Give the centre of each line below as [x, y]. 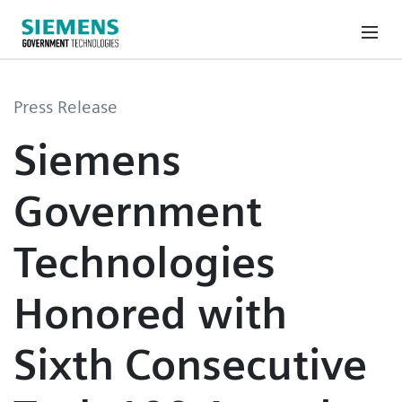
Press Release [66, 107]
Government [138, 210]
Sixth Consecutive [190, 364]
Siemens [97, 159]
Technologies [144, 262]
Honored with [150, 313]
